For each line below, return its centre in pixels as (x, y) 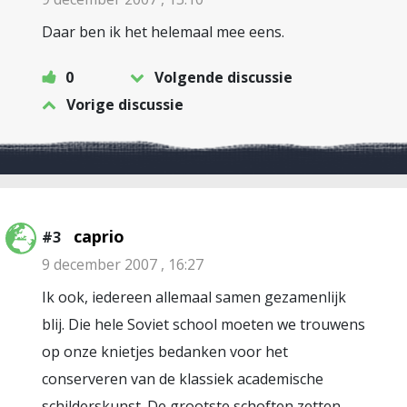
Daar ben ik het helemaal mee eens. (163, 32)
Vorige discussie (125, 104)
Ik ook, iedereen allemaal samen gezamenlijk (194, 297)
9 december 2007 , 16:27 (123, 264)
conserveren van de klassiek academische (183, 379)
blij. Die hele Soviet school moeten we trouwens (203, 324)
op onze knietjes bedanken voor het (165, 352)
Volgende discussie (223, 77)
